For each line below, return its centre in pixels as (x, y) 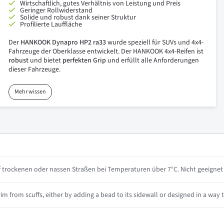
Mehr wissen (30, 92)
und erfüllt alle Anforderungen (152, 60)
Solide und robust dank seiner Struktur (78, 17)
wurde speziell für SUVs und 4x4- (154, 42)
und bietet (45, 60)
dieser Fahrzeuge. (34, 69)
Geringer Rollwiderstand (56, 10)
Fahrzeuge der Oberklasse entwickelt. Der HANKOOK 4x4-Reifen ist (106, 51)
